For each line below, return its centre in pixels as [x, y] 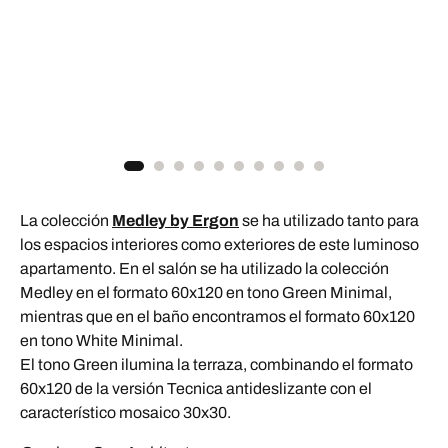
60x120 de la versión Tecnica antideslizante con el [196, 388]
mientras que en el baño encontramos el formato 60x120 [217, 316]
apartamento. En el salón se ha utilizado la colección [204, 268]
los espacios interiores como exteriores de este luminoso [219, 244]
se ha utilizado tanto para [329, 220]
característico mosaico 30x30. [125, 412]
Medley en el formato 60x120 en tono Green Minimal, [206, 292]
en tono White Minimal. [101, 340]
